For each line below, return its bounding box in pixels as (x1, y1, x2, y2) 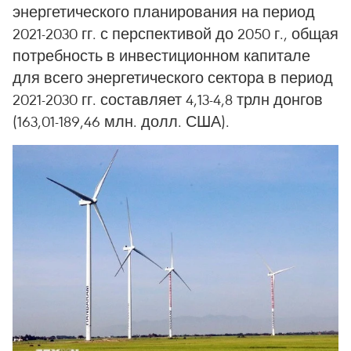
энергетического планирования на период (13, 2, 315, 21)
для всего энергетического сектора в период (13, 67, 333, 87)
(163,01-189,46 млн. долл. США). (13, 111, 230, 131)
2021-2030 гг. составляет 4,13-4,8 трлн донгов (13, 89, 323, 109)
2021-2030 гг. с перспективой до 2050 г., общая (13, 24, 338, 43)
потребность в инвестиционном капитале (13, 45, 310, 65)
